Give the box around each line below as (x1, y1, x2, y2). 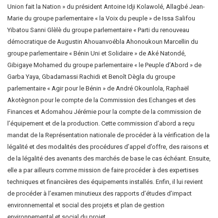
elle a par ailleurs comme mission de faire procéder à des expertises (7, 166, 199, 174)
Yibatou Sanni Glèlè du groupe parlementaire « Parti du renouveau (7, 26, 189, 34)
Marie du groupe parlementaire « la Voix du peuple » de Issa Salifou (7, 14, 195, 22)
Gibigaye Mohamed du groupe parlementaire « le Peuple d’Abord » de (7, 61, 201, 69)
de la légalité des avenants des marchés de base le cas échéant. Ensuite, (7, 154, 211, 162)
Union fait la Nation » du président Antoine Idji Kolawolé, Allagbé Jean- (7, 2, 205, 10)
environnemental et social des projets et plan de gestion (7, 201, 164, 209)
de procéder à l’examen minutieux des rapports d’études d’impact (7, 189, 192, 197)
